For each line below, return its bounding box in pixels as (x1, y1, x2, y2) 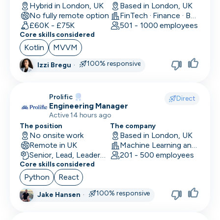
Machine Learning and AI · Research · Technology (192, 140, 197, 150)
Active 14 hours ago (49, 111, 112, 119)
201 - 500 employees (119, 150, 194, 160)
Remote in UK (29, 140, 78, 150)
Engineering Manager (49, 101, 129, 110)
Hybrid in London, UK (29, 1, 104, 10)
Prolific (49, 93, 73, 101)
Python (24, 172, 50, 182)
